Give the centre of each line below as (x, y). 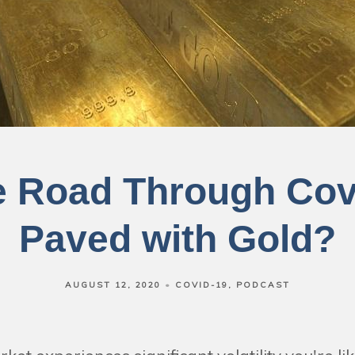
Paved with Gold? (177, 239)
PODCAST (263, 285)
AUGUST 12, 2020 (113, 285)
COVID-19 (202, 285)
